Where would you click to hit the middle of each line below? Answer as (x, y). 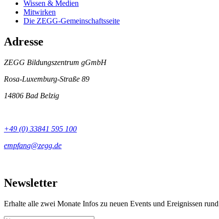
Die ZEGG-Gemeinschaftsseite (72, 21)
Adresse (24, 42)
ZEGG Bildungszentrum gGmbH (55, 63)
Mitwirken (40, 12)
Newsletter (31, 183)
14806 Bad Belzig (32, 96)
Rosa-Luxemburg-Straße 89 (47, 79)
